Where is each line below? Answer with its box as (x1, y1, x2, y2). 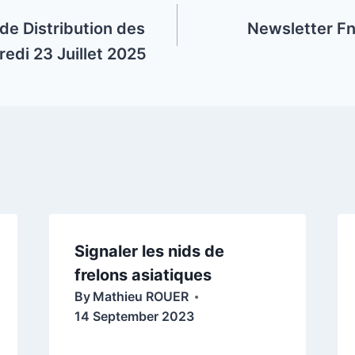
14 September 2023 (74, 308, 194, 325)
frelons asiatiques (74, 265, 212, 285)
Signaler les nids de (74, 242, 224, 261)
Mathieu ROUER (92, 288, 189, 305)
